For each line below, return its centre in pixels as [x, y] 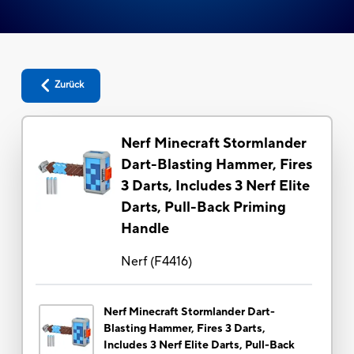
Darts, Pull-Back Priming [203, 207]
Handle [145, 228]
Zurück [70, 85]
